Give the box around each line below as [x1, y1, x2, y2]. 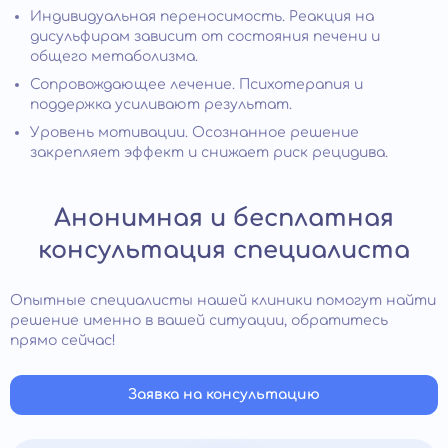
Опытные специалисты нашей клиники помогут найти [10, 292, 436, 308]
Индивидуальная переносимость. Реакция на [30, 8, 374, 24]
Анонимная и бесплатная [54, 204, 394, 232]
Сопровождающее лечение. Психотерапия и [30, 76, 363, 92]
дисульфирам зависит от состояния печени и [30, 28, 380, 44]
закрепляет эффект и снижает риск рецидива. [30, 144, 388, 160]
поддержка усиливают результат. [30, 96, 292, 112]
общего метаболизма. [30, 48, 198, 64]
